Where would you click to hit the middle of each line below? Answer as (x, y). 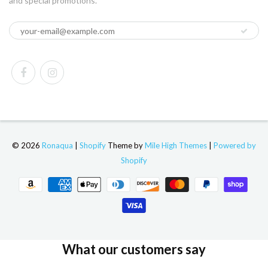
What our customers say (134, 249)
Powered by (235, 145)
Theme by (125, 145)
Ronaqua (57, 145)
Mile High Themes (176, 145)
